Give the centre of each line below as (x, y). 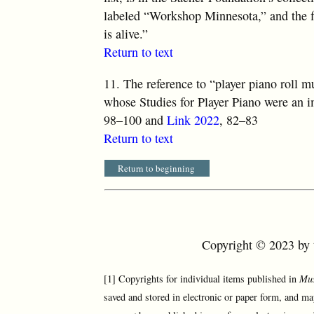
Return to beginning (157, 168)
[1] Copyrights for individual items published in (202, 278)
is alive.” (126, 34)
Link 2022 (193, 120)
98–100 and (136, 120)
